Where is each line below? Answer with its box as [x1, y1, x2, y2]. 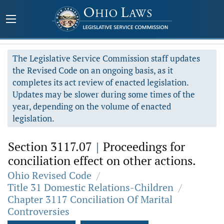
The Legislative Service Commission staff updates [12, 52, 200, 64]
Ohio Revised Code [7, 168, 91, 182]
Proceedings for [100, 138, 185, 154]
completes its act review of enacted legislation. [12, 76, 189, 88]
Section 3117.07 [8, 138, 95, 154]
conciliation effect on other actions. [8, 152, 196, 168]
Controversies [7, 204, 69, 218]
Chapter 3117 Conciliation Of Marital [7, 192, 172, 206]
